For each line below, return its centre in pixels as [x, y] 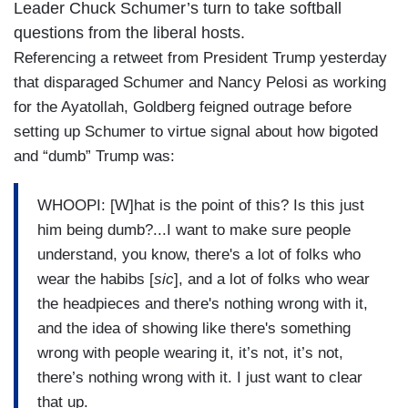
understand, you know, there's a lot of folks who [199, 254]
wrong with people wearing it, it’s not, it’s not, [190, 352]
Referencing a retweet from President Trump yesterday [200, 58]
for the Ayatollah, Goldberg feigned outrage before [183, 107]
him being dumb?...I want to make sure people [194, 229]
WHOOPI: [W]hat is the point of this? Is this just [201, 205]
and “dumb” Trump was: [94, 157]
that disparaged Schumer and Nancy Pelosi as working [200, 83]
